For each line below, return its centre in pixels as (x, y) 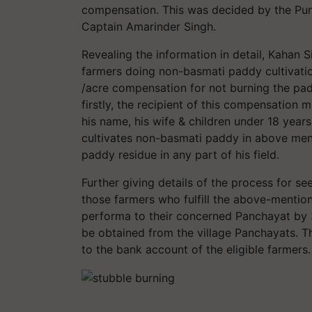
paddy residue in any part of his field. (180, 154)
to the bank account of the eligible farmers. (196, 249)
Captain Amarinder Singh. (149, 26)
